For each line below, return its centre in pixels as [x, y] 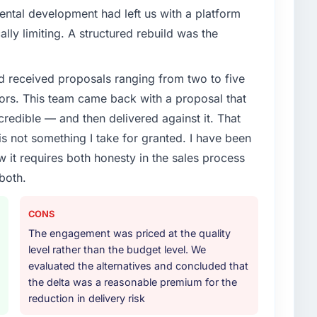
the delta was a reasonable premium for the [133, 282]
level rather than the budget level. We [117, 250]
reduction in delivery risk [87, 299]
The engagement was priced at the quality [129, 234]
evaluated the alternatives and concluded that [138, 266]
